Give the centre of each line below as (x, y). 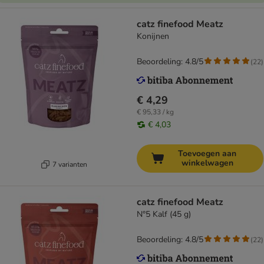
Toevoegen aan (207, 154)
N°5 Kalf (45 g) (164, 214)
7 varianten (70, 164)
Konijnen (153, 37)
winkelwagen (207, 163)
